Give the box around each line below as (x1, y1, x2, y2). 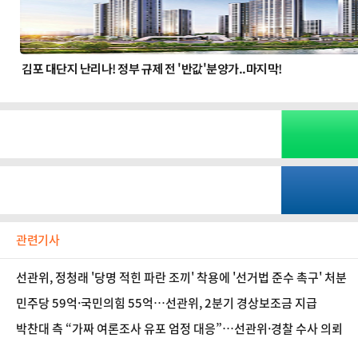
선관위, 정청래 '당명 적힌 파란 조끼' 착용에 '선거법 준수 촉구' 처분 (16, 268, 347, 286)
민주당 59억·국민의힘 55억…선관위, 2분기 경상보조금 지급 (16, 294, 321, 312)
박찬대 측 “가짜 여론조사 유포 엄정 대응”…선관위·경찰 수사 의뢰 (16, 320, 347, 337)
